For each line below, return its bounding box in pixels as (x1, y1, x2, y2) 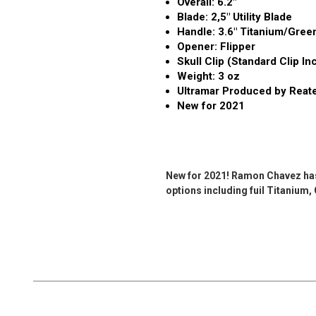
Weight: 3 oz (176, 70, 240, 83)
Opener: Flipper (176, 40, 255, 54)
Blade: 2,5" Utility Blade (176, 11, 292, 24)
